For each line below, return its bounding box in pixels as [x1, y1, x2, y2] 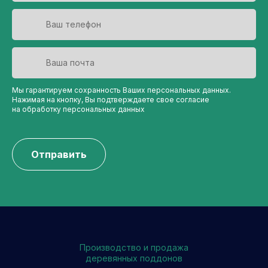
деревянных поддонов [86, 253, 182, 264]
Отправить [31, 148, 87, 160]
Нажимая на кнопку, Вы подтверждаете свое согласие [12, 95, 209, 105]
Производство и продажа [80, 242, 188, 253]
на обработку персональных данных [12, 105, 145, 114]
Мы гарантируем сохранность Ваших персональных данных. [12, 86, 231, 95]
